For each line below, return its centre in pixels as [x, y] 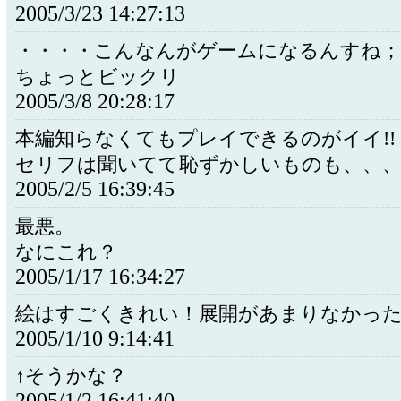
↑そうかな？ [71, 376]
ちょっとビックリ [98, 77]
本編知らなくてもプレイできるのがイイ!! [205, 139]
